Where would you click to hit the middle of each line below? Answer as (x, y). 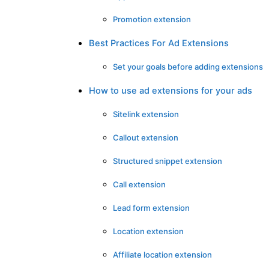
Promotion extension (152, 19)
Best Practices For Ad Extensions (159, 43)
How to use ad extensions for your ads (171, 90)
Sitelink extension (146, 114)
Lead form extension (151, 207)
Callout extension (146, 137)
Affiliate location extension (162, 254)
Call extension (139, 184)
